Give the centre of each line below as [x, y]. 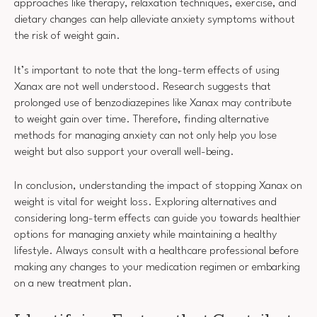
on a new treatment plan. [73, 284]
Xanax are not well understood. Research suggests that [143, 87]
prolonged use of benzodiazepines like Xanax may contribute [153, 103]
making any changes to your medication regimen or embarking [157, 268]
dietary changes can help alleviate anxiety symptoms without [155, 20]
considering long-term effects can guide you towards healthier [157, 219]
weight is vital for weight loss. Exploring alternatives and [145, 203]
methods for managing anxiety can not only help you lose [145, 136]
